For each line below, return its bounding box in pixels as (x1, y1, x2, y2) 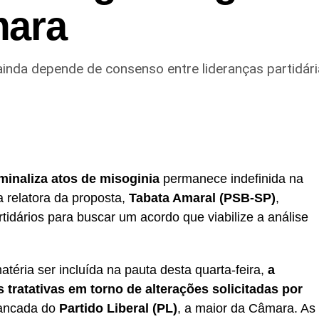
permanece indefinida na (159, 171, 303, 186)
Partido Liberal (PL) (59, 300, 177, 315)
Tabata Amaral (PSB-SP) (129, 190, 276, 205)
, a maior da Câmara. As (177, 300, 315, 315)
